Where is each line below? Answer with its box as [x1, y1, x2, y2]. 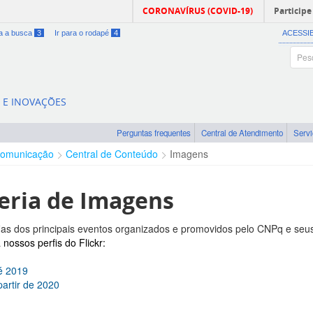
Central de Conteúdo [66, 147, 158, 161]
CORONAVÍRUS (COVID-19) [143, 5, 253, 17]
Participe [274, 5, 312, 17]
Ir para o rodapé [54, 29, 111, 37]
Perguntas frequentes [117, 127, 191, 139]
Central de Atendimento [201, 127, 283, 139]
